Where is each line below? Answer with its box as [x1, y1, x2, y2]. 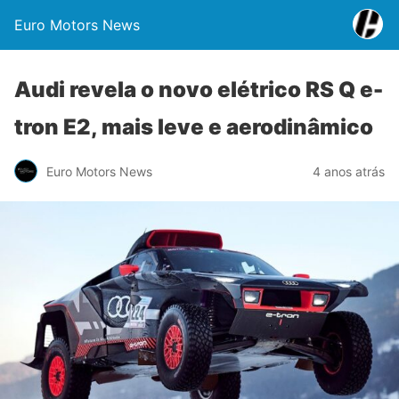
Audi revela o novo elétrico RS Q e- [14, 77, 383, 102]
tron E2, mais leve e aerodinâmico [14, 114, 373, 140]
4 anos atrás [313, 163, 385, 179]
